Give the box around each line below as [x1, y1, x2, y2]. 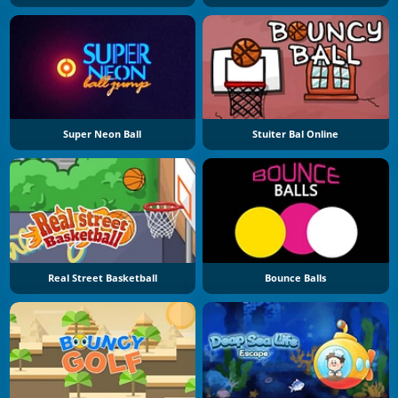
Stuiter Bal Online [252, 128, 339, 141]
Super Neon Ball [63, 128, 142, 141]
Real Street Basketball [47, 271, 157, 284]
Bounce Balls [265, 271, 327, 284]
